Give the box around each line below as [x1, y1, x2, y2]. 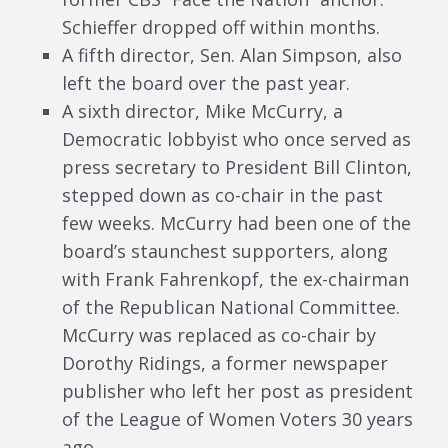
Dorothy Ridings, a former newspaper [62, 350, 388, 375]
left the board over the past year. [62, 70, 350, 95]
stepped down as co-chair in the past [62, 182, 383, 207]
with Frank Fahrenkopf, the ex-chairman [62, 266, 409, 291]
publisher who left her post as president [62, 378, 413, 403]
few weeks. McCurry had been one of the [62, 210, 411, 235]
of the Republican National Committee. [62, 294, 400, 319]
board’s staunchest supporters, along [62, 238, 388, 263]
